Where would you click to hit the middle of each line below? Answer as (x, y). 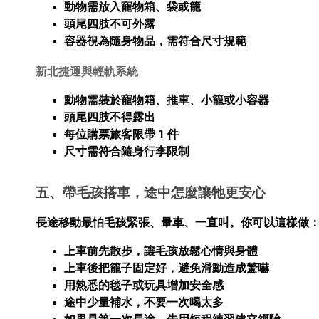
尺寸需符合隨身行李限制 (127, 151)
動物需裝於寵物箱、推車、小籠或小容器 (167, 100)
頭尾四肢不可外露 (110, 24)
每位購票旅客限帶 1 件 (121, 134)
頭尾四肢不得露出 (110, 117)
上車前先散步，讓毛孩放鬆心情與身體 (161, 251)
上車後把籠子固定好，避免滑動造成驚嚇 (167, 268)
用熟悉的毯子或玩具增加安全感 (144, 285)
